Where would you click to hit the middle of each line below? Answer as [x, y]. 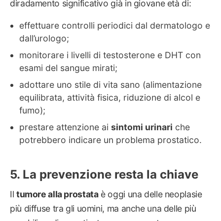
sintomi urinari [142, 127]
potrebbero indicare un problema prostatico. [111, 140]
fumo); [33, 110]
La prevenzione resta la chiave [110, 174]
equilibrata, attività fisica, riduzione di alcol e [110, 97]
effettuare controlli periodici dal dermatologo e [115, 25]
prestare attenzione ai [65, 127]
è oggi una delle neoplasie [150, 194]
